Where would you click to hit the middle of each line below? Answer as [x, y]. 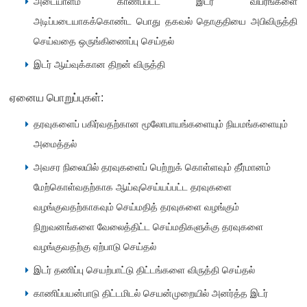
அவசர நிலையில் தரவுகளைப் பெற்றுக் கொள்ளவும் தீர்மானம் [152, 168]
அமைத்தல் [56, 145]
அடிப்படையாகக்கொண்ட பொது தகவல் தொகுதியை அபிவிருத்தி [165, 22]
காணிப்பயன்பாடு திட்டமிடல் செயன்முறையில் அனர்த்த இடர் [151, 294]
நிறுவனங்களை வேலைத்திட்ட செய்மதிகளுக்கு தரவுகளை [149, 228]
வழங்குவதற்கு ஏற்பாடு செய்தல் [95, 247]
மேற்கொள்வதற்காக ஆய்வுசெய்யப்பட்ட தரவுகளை [133, 188]
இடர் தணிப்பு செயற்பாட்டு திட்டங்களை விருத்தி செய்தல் [145, 271]
